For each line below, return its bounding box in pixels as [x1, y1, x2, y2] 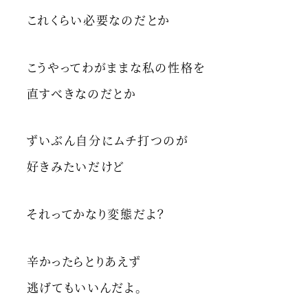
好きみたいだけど [26, 157, 125, 175]
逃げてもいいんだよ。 [26, 278, 143, 296]
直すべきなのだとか [26, 84, 136, 102]
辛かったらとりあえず [26, 252, 142, 269]
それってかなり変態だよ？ [26, 204, 166, 222]
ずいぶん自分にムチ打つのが [26, 131, 189, 149]
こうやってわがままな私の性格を [26, 58, 206, 76]
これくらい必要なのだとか [26, 11, 170, 29]
